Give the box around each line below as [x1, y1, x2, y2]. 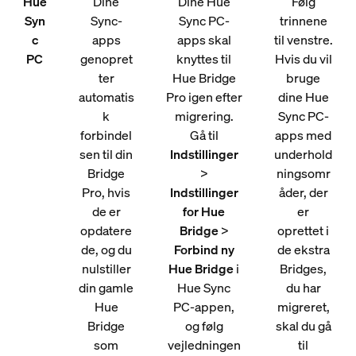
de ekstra [277, 241, 330, 258]
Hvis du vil [274, 50, 332, 68]
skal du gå [275, 317, 331, 335]
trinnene [279, 12, 327, 29]
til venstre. [273, 31, 333, 48]
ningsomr [276, 164, 331, 182]
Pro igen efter [165, 88, 242, 106]
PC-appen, [173, 298, 235, 315]
